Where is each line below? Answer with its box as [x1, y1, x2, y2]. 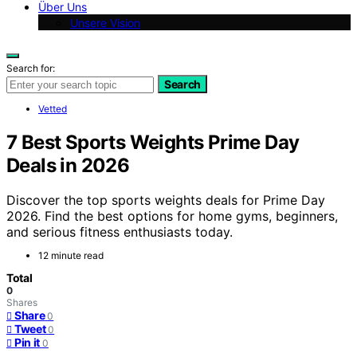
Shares [6, 296, 37, 309]
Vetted [38, 102, 67, 115]
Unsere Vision [70, 15, 140, 29]
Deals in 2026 [6, 153, 130, 177]
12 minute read [38, 249, 104, 262]
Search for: [6, 61, 55, 74]
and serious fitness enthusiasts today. [6, 224, 233, 241]
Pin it [14, 335, 40, 350]
